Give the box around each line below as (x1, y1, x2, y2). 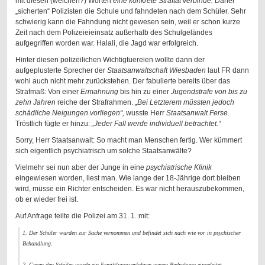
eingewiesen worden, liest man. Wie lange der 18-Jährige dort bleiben (15, 174, 241, 182)
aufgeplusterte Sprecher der (15, 66, 107, 75)
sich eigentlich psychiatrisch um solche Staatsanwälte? (15, 147, 192, 155)
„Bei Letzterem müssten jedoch (135, 98, 234, 106)
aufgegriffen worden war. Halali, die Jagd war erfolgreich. (15, 39, 198, 47)
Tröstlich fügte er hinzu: (15, 119, 92, 128)
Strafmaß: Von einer (15, 88, 80, 96)
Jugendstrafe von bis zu (171, 88, 247, 96)
